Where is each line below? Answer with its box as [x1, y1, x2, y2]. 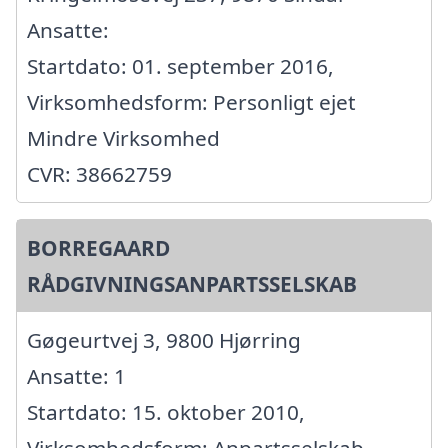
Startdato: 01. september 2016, [27, 52, 334, 81]
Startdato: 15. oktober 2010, [27, 398, 305, 427]
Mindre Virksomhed [27, 124, 220, 153]
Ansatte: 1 [27, 362, 126, 391]
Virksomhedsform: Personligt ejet [27, 88, 356, 117]
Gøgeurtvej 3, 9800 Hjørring [27, 326, 301, 355]
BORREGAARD [27, 234, 170, 263]
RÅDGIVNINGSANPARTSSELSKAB [27, 270, 357, 299]
